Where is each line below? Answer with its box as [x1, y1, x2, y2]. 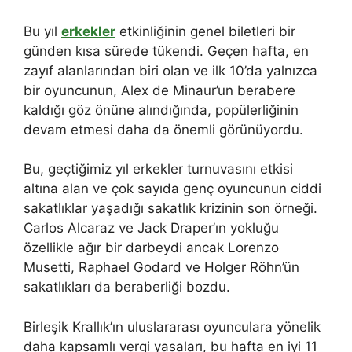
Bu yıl [24, 23, 61, 39]
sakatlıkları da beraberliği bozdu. [24, 279, 230, 295]
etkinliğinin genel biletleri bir [115, 23, 295, 39]
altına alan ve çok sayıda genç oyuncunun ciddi [24, 181, 321, 197]
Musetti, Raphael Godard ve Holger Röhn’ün [24, 259, 299, 276]
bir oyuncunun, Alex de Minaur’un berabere [24, 82, 295, 98]
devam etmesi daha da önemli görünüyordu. [24, 121, 303, 137]
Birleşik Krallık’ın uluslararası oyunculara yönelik [24, 318, 321, 335]
